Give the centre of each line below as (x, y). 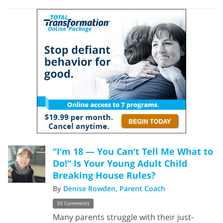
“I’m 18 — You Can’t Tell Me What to (133, 152)
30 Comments (73, 203)
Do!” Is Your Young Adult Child (120, 164)
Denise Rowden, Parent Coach (114, 189)
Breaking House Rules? (104, 175)
